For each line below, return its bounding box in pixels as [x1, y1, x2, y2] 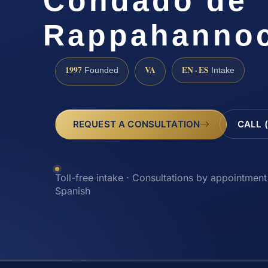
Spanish [55, 184, 90, 197]
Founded [82, 66, 118, 75]
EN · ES [182, 64, 209, 77]
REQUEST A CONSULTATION [72, 118, 200, 130]
